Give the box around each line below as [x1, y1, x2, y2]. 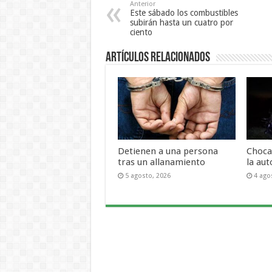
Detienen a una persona [117, 146, 218, 157]
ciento [129, 27, 152, 37]
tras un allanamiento [117, 157, 205, 168]
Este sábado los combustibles [129, 7, 238, 18]
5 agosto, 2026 [124, 172, 171, 180]
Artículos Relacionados [105, 50, 210, 65]
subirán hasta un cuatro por [129, 17, 233, 27]
